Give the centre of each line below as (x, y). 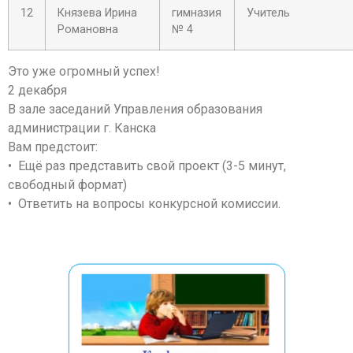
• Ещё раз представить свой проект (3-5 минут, (147, 166)
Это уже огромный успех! (84, 71)
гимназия (197, 13)
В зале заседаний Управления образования (135, 109)
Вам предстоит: (53, 147)
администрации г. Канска (82, 128)
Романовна (88, 30)
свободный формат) (67, 185)
